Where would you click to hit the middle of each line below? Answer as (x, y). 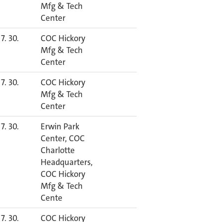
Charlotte (58, 150)
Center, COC (63, 138)
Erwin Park (60, 126)
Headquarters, (67, 162)
